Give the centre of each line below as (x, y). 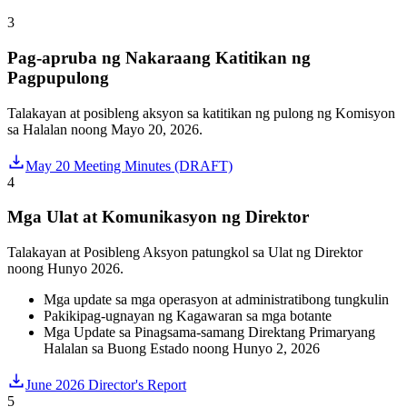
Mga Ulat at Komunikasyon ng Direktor (158, 217)
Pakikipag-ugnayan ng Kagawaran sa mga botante (188, 316)
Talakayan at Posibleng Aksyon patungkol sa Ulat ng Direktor (185, 253)
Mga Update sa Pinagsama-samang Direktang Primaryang (209, 333)
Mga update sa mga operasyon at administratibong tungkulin (216, 300)
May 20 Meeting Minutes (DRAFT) (129, 165)
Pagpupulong (58, 77)
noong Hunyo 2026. (65, 269)
